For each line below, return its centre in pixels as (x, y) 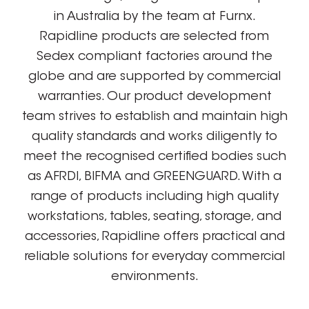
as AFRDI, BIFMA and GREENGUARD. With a (154, 177)
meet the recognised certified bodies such (154, 157)
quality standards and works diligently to (154, 137)
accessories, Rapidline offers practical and (154, 237)
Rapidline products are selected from (154, 37)
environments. (154, 277)
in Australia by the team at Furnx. (154, 17)
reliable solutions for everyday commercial (154, 257)
